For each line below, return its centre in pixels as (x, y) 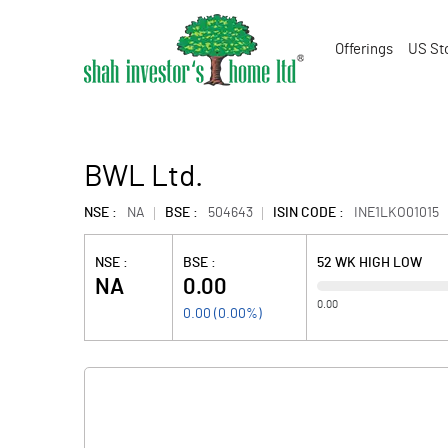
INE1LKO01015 (396, 213)
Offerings (364, 49)
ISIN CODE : (308, 213)
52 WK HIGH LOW (370, 263)
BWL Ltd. (143, 177)
